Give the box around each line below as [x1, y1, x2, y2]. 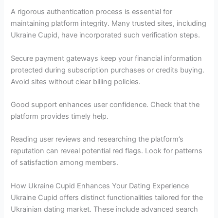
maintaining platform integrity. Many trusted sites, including [11, 19, 207, 28]
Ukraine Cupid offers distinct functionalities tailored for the [11, 193, 203, 202]
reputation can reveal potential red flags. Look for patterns [11, 146, 203, 156]
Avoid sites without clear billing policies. [11, 77, 141, 86]
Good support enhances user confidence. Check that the [11, 100, 200, 109]
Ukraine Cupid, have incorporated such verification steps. [11, 31, 200, 40]
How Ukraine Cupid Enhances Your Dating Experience [11, 181, 189, 190]
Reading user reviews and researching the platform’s [11, 135, 184, 144]
